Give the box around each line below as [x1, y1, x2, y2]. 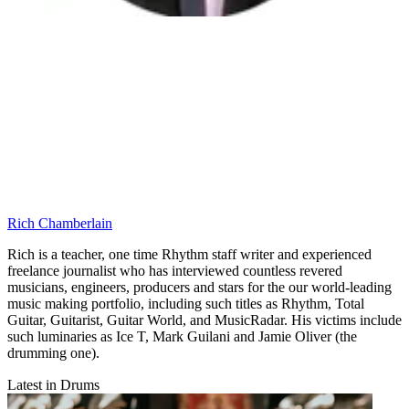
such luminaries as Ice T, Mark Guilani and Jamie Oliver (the [7, 328, 357, 344]
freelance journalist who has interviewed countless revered [7, 262, 342, 278]
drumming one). [7, 344, 100, 361]
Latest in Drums [7, 376, 100, 393]
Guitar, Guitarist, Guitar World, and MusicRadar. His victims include [7, 311, 402, 328]
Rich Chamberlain [7, 215, 112, 231]
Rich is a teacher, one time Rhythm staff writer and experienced [7, 246, 372, 262]
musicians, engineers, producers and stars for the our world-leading [7, 278, 392, 295]
